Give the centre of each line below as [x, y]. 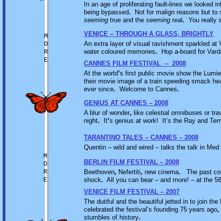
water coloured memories [120, 52]
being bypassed [106, 12]
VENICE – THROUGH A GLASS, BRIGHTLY [149, 34]
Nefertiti [129, 172]
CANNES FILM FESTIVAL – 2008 [135, 63]
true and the [127, 20]
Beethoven [99, 172]
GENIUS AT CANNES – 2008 [126, 103]
